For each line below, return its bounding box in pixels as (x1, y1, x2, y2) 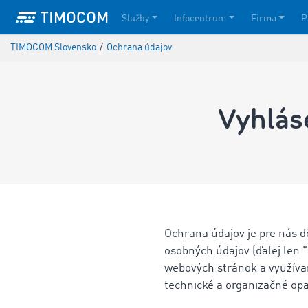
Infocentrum (173, 13, 226, 23)
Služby (122, 13, 149, 23)
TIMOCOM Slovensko (10, 43, 96, 52)
